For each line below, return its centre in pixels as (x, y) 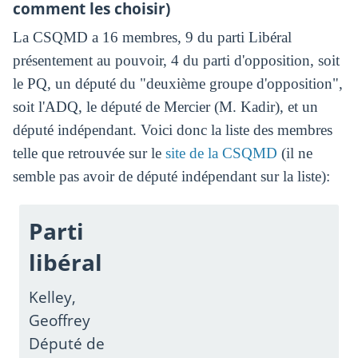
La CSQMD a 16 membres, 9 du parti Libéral (152, 38)
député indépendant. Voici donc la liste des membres (172, 130)
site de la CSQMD (221, 153)
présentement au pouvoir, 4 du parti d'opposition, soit (176, 61)
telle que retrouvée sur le (89, 153)
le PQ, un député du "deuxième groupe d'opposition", (177, 84)
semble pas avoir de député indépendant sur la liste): (171, 177)
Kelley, (53, 296)
